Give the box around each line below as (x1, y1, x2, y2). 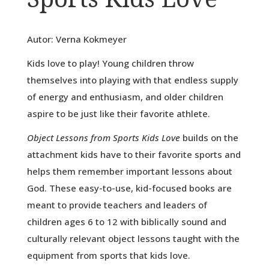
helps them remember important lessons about (26, 165, 232, 177)
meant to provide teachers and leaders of (26, 198, 207, 211)
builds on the (180, 131, 238, 144)
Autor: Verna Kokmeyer (26, 32, 127, 45)
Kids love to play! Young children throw (26, 56, 194, 69)
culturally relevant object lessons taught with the (26, 232, 240, 244)
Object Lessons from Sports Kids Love (26, 131, 180, 144)
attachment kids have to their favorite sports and (26, 148, 241, 160)
